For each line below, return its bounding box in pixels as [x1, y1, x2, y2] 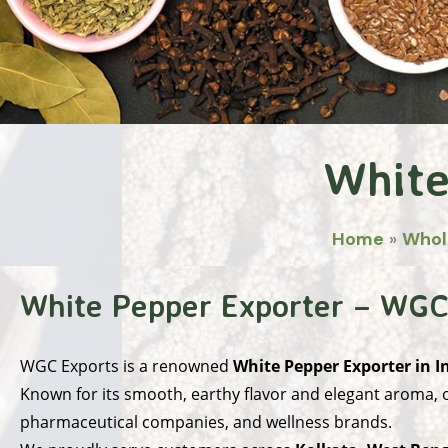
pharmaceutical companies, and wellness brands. [20, 410, 392, 433]
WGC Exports [20, 354, 119, 377]
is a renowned [119, 354, 233, 377]
